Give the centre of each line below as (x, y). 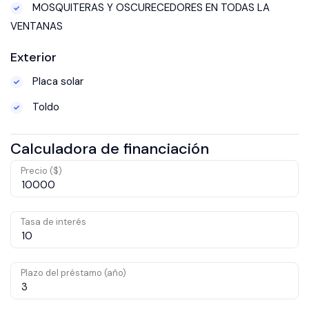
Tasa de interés (53, 221)
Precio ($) (41, 170)
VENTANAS (37, 26)
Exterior (33, 57)
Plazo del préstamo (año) (73, 272)
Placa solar (57, 81)
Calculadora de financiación (110, 148)
